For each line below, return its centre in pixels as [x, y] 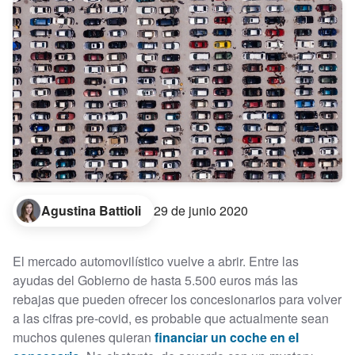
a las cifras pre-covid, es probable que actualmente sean [171, 318]
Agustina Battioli [91, 210]
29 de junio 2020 [201, 210]
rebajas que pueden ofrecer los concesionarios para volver [177, 299]
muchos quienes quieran [84, 337]
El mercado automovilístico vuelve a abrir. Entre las [156, 261]
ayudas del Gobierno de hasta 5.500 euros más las [155, 280]
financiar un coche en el [227, 337]
